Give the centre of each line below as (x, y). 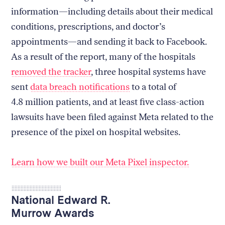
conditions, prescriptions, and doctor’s (88, 26)
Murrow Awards (53, 213)
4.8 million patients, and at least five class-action (108, 102)
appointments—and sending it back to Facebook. (109, 41)
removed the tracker (51, 72)
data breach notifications (80, 87)
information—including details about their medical (112, 11)
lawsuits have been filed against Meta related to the (113, 117)
